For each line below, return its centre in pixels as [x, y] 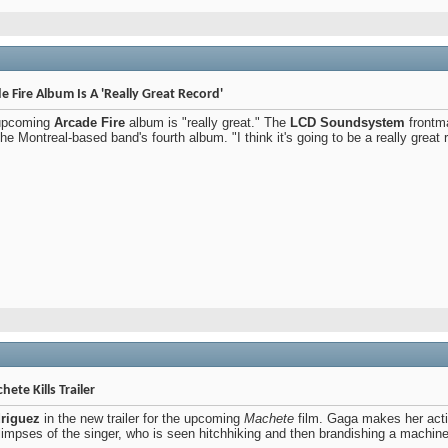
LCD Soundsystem [347, 122]
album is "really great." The [207, 122]
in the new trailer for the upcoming [142, 419]
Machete [269, 419]
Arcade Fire [89, 122]
